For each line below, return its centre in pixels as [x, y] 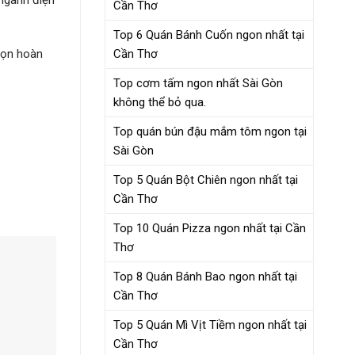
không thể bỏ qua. [160, 102]
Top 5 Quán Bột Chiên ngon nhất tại [206, 179]
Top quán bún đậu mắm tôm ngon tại [210, 131]
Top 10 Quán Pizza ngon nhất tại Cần [210, 228]
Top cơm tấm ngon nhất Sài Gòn [198, 83]
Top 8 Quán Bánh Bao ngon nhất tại [205, 276]
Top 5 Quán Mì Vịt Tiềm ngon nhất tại [210, 324]
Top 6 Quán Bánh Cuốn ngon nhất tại [209, 34]
